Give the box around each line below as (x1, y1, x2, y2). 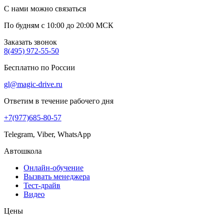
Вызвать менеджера (24, 172, 90, 181)
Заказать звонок (4, 37, 57, 46)
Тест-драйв (24, 181, 60, 190)
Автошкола (4, 146, 42, 155)
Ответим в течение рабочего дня (4, 96, 113, 105)
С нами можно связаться (4, 4, 86, 13)
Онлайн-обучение (24, 163, 83, 172)
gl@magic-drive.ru (4, 80, 62, 88)
